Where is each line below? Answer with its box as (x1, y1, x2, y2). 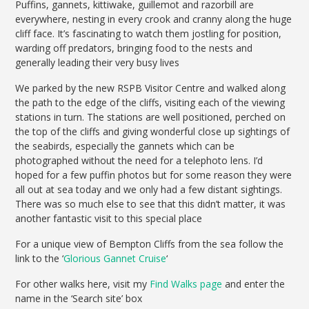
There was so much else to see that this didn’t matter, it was (15, 197, 286, 211)
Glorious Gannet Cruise (63, 252, 167, 266)
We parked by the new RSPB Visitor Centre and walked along (15, 81, 286, 95)
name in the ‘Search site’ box (15, 292, 143, 306)
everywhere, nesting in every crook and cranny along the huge (15, 12, 292, 26)
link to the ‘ (15, 252, 64, 266)
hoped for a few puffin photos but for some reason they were (15, 168, 292, 182)
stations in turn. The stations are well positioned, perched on (15, 110, 286, 124)
